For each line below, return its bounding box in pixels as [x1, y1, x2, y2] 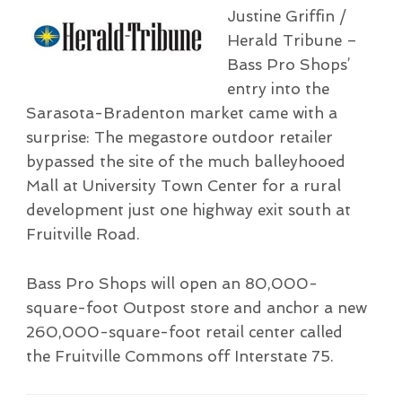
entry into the [226, 79, 329, 98]
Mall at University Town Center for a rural [25, 176, 341, 195]
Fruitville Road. [25, 224, 140, 243]
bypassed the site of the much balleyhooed [25, 152, 345, 170]
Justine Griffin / [226, 6, 346, 25]
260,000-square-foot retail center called [25, 322, 343, 341]
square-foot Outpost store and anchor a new [25, 298, 367, 317]
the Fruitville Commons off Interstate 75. [25, 346, 334, 365]
